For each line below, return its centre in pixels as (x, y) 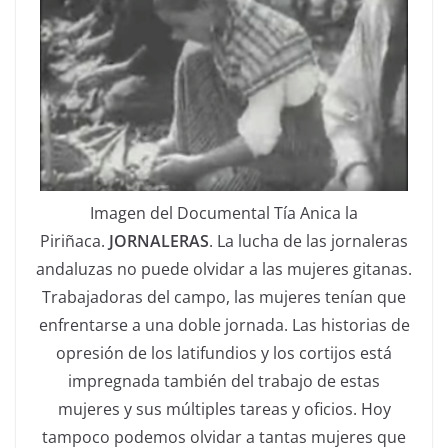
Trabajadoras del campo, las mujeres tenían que (224, 297)
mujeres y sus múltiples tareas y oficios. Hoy (224, 409)
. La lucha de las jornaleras (308, 241)
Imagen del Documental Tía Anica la (224, 213)
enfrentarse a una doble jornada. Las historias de (224, 325)
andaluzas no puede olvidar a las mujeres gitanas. (224, 269)
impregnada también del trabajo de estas (224, 381)
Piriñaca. (74, 241)
